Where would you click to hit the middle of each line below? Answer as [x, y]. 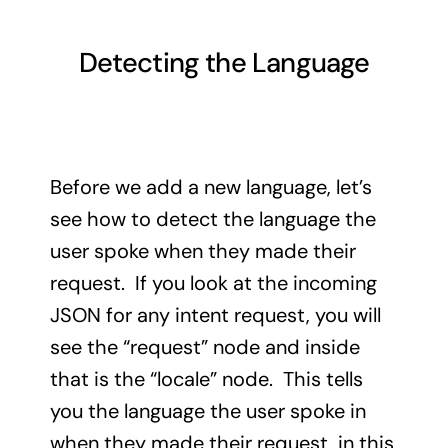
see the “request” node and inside [204, 347]
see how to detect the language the [212, 219]
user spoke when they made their [202, 251]
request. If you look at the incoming [213, 283]
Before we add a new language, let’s [210, 187]
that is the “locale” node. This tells [206, 379]
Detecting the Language [224, 63]
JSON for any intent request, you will [215, 315]
